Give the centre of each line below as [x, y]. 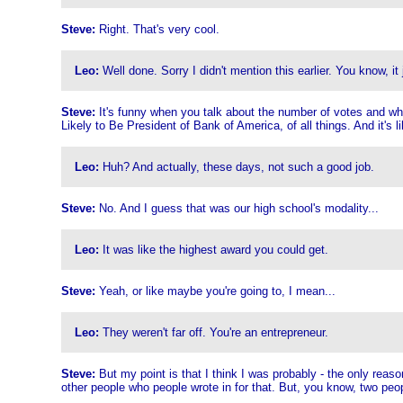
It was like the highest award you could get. [213, 250]
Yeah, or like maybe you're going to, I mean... [215, 291]
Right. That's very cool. [157, 29]
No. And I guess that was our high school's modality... [237, 208]
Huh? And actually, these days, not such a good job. [236, 167]
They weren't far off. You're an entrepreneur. [213, 332]
